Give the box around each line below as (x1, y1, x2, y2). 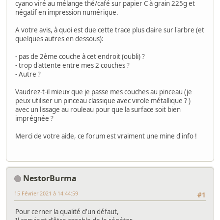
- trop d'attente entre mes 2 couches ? (15, 61, 130, 70)
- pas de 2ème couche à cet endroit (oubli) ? (15, 52, 145, 61)
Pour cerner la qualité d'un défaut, (15, 207, 119, 216)
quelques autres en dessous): (15, 34, 104, 44)
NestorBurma (23, 172, 77, 184)
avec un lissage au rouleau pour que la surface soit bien (15, 105, 181, 114)
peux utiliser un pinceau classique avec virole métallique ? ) (15, 96, 191, 106)
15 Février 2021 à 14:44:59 (14, 189, 78, 197)
